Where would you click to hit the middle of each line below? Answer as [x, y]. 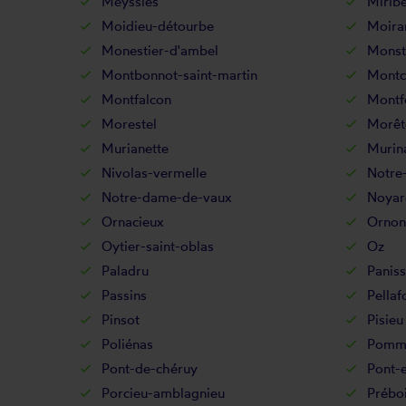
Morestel [129, 124]
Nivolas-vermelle [154, 173]
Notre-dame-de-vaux [167, 197]
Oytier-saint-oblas [158, 246]
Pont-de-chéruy [150, 368]
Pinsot [121, 319]
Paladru [125, 271]
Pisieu [385, 319]
